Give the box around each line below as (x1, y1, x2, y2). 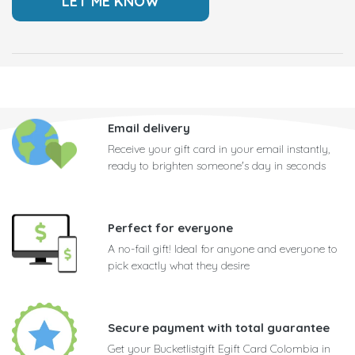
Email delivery (108, 120, 190, 136)
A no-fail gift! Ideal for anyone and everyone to (108, 242, 338, 257)
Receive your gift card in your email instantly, (108, 142, 330, 157)
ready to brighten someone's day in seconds (108, 158, 326, 174)
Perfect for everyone (108, 220, 233, 236)
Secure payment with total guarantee (108, 320, 330, 336)
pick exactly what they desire (108, 258, 250, 273)
